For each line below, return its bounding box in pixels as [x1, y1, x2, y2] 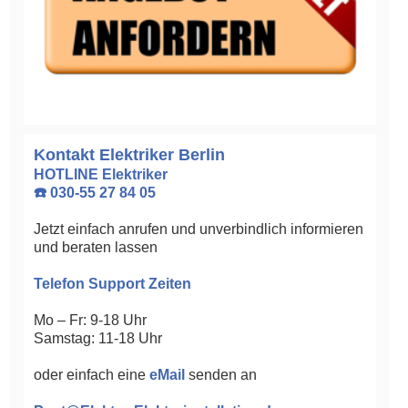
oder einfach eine [34, 367, 149, 383]
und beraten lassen [34, 240, 158, 256]
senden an [185, 367, 257, 383]
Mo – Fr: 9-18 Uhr [34, 312, 147, 329]
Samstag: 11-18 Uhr [34, 331, 162, 347]
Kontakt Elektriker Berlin [34, 146, 225, 165]
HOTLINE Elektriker [34, 167, 168, 183]
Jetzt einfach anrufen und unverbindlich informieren [34, 221, 363, 238]
